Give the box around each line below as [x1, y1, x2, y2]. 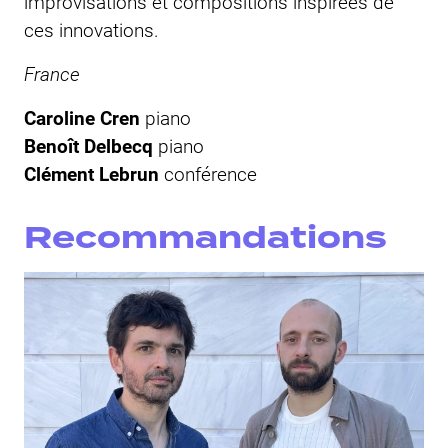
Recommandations [24, 214, 387, 261]
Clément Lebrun [24, 160, 164, 186]
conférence [164, 160, 257, 186]
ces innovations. [24, 16, 159, 42]
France [24, 60, 85, 86]
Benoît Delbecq [24, 132, 158, 158]
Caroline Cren [24, 104, 140, 130]
